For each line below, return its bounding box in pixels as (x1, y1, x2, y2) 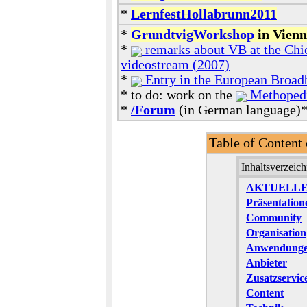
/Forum (131, 103, 175, 117)
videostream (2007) (121, 58, 230, 72)
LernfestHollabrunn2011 (131, 7, 277, 21)
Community (246, 212, 302, 223)
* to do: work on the (121, 88, 236, 102)
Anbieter (246, 257, 287, 269)
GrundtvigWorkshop (131, 27, 254, 42)
